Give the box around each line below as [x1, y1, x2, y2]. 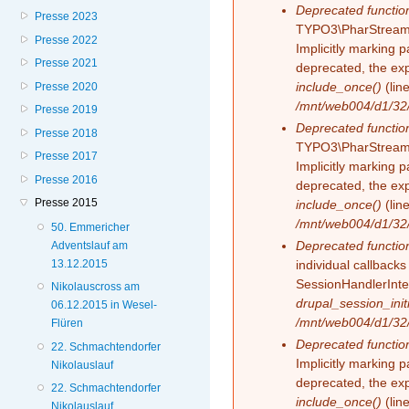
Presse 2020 [35, 79, 99, 93]
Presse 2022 [35, 33, 99, 47]
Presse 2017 [35, 150, 99, 163]
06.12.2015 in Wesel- [51, 299, 158, 312]
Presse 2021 [35, 57, 99, 70]
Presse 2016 [35, 173, 99, 186]
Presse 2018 [35, 126, 99, 140]
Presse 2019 [35, 103, 99, 117]
